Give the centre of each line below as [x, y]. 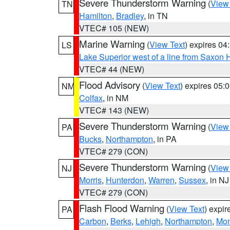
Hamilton [95, 16]
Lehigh [148, 221]
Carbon [93, 221]
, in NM [116, 98]
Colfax [91, 98]
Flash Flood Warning [122, 208]
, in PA [165, 139]
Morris [90, 180]
